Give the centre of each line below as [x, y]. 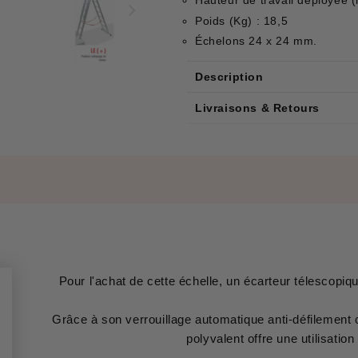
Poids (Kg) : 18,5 [242, 20]
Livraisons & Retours [257, 108]
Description [229, 77]
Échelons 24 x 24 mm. [256, 41]
